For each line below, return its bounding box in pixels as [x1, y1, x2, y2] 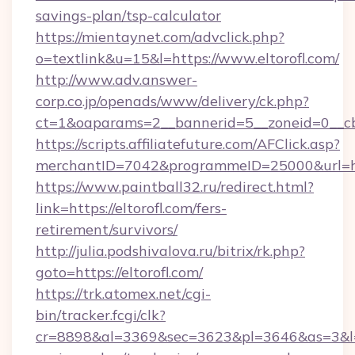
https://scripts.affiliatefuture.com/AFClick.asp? [36, 135, 340, 153]
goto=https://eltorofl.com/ [36, 263, 203, 281]
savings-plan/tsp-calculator [36, 6, 221, 25]
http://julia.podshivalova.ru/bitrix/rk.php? [36, 242, 305, 260]
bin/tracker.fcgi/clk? [36, 306, 166, 324]
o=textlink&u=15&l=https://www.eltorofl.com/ [36, 49, 339, 67]
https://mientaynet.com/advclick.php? [36, 28, 284, 46]
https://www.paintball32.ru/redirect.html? [36, 177, 314, 196]
